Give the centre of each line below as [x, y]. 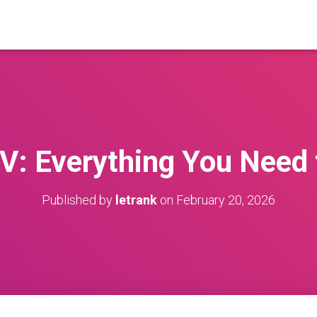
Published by [79, 200]
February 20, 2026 [226, 200]
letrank [136, 200]
